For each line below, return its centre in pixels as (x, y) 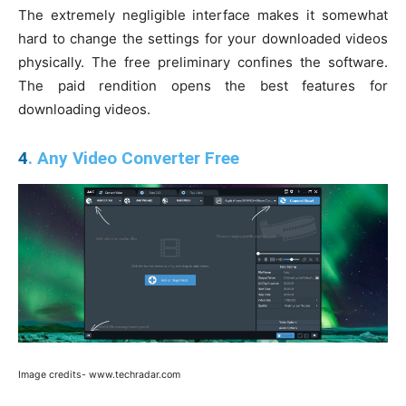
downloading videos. (84, 110)
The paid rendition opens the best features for (203, 86)
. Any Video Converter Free (134, 159)
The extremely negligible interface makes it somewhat (203, 15)
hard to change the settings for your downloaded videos (203, 39)
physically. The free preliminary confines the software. (203, 63)
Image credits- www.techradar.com (99, 375)
